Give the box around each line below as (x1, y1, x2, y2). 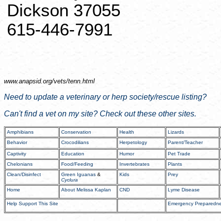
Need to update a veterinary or (4, 93, 111, 101)
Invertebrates (119, 161, 149, 167)
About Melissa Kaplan (61, 187, 111, 192)
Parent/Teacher (168, 140, 203, 145)
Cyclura (61, 177, 78, 183)
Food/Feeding (61, 161, 93, 167)
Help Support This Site (7, 201, 58, 206)
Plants (168, 161, 182, 167)
